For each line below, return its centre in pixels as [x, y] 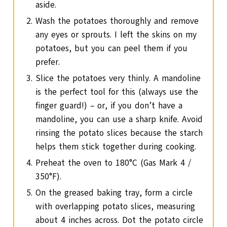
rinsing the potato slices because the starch [119, 133]
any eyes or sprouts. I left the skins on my [116, 34]
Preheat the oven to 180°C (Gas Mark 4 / [113, 163]
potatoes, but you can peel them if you [112, 48]
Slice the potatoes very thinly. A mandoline [118, 78]
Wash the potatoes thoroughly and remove [117, 21]
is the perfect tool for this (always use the [117, 92]
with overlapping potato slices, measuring [116, 206]
